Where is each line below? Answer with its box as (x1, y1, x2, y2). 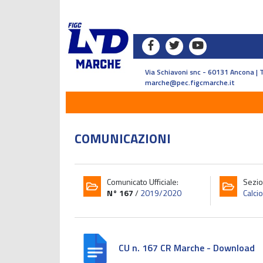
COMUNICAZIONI (75, 129, 171, 149)
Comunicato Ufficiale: (107, 176, 178, 188)
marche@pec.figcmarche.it (145, 77, 235, 88)
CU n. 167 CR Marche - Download (119, 241, 255, 255)
